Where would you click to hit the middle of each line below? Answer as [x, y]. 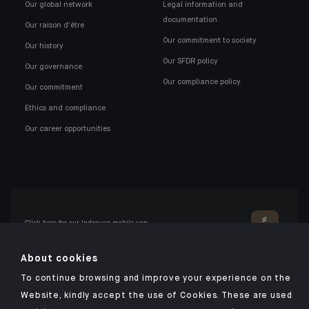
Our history [44, 46]
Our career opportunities [68, 129]
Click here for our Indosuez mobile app [86, 224]
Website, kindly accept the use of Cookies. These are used [157, 296]
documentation [190, 20]
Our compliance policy [202, 82]
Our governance [53, 67]
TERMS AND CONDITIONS [83, 292]
